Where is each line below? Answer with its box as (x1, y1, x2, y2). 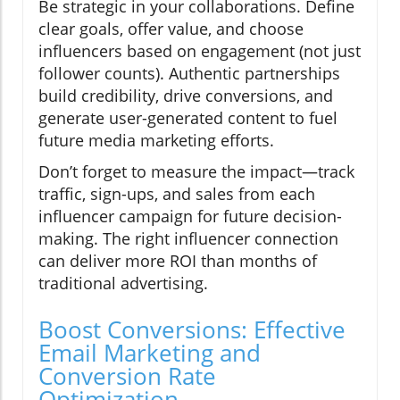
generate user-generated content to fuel (38, 107, 337, 129)
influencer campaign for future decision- (38, 205, 342, 228)
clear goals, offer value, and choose (38, 18, 304, 40)
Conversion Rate (38, 360, 216, 393)
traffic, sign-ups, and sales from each (38, 183, 315, 205)
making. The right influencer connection (38, 228, 338, 250)
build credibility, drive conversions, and (38, 85, 333, 107)
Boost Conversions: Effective (38, 313, 346, 346)
